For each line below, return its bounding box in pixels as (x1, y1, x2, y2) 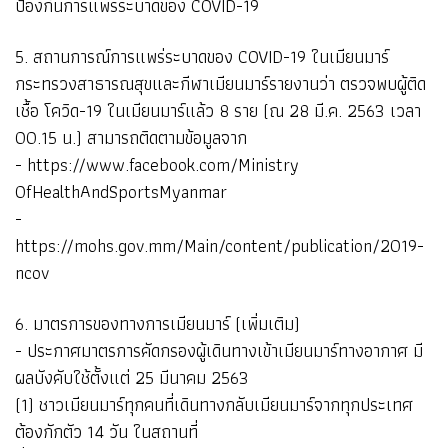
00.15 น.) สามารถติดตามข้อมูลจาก (15, 122, 247, 152)
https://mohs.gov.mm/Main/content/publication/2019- (15, 230, 424, 260)
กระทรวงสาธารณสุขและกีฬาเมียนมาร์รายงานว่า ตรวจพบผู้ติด (15, 68, 426, 98)
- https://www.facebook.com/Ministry (15, 149, 299, 179)
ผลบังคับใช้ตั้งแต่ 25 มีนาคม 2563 (15, 362, 249, 392)
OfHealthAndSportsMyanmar (15, 176, 227, 206)
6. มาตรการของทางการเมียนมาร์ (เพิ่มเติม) (15, 308, 300, 338)
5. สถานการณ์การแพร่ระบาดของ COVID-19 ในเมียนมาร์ (15, 41, 389, 71)
